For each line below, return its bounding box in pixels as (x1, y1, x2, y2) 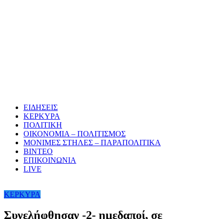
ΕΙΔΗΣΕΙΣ (23, 103, 58, 112)
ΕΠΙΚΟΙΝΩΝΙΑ (23, 156, 76, 165)
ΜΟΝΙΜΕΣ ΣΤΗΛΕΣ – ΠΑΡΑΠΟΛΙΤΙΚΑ (23, 138, 161, 147)
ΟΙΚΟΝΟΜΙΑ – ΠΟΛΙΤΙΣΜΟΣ (23, 130, 126, 138)
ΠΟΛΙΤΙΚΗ (23, 121, 62, 130)
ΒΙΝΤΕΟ (23, 147, 53, 156)
